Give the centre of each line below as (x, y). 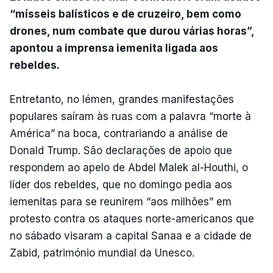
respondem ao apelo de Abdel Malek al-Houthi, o (129, 167)
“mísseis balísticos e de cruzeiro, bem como (126, 14)
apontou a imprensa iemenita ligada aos (114, 48)
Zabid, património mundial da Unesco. (102, 253)
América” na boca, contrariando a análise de (119, 133)
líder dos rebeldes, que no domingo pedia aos (121, 184)
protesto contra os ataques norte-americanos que (132, 218)
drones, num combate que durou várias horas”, (132, 31)
